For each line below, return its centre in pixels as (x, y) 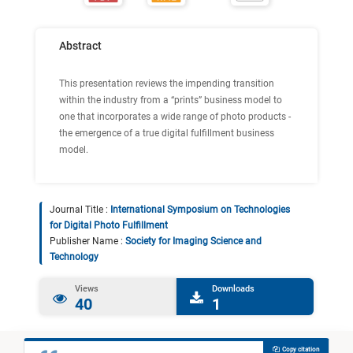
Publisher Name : (87, 241)
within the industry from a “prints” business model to (171, 100)
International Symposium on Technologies (200, 210)
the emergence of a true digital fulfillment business (167, 133)
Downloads (233, 289)
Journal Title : (80, 210)
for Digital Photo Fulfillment (109, 225)
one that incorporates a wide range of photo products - (175, 117)
